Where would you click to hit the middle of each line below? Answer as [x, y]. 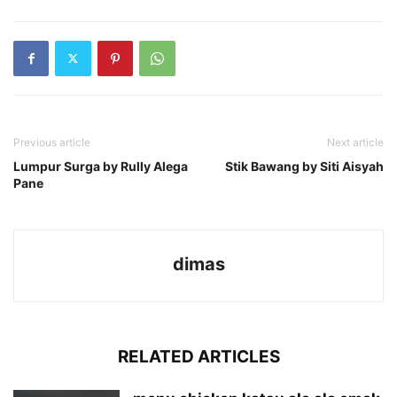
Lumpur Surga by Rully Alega [101, 166]
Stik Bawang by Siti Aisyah [304, 166]
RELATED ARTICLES [198, 356]
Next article [355, 142]
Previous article [52, 142]
